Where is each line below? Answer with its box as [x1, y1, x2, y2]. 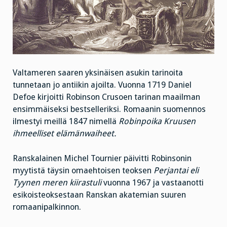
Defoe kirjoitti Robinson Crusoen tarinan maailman [13, 92, 200, 102]
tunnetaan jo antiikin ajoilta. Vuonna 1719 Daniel [13, 80, 192, 90]
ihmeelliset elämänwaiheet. [13, 129, 116, 139]
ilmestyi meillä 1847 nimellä [13, 117, 119, 127]
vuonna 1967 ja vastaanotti [101, 177, 204, 187]
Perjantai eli [154, 165, 199, 175]
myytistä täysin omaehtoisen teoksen [13, 165, 154, 175]
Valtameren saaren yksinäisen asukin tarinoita [13, 68, 183, 78]
